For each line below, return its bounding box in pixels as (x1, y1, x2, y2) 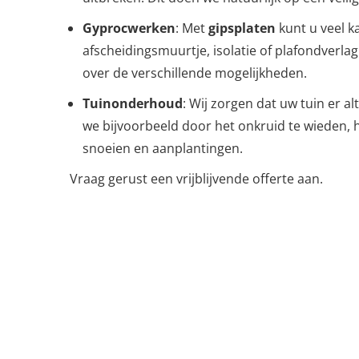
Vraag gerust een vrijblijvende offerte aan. (70, 170, 323, 188)
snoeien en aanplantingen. (83, 139, 243, 157)
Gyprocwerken (83, 19, 175, 37)
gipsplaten (208, 19, 276, 37)
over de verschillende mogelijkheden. (83, 64, 307, 82)
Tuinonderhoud (83, 95, 183, 112)
